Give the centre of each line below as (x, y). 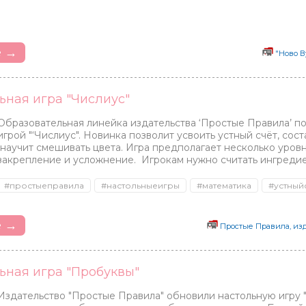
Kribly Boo (158, 98)
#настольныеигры (140, 185)
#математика (224, 185)
